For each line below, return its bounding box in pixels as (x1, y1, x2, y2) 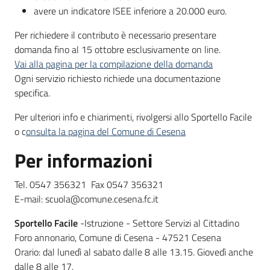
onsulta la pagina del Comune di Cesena (26, 124, 186, 139)
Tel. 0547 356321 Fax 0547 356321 (14, 177, 168, 192)
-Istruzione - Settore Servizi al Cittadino (78, 216, 244, 230)
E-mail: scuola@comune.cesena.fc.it (14, 192, 159, 206)
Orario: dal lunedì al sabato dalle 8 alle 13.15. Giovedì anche (14, 245, 253, 259)
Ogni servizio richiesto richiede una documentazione (14, 71, 221, 86)
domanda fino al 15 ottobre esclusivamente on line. (14, 42, 221, 57)
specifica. (14, 86, 52, 100)
